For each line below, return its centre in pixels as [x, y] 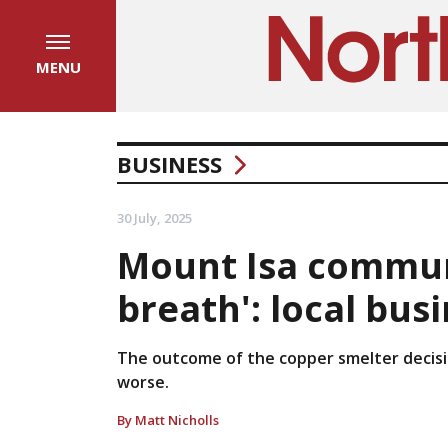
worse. [143, 382]
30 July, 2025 [154, 218]
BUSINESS [169, 164]
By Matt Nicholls [168, 420]
